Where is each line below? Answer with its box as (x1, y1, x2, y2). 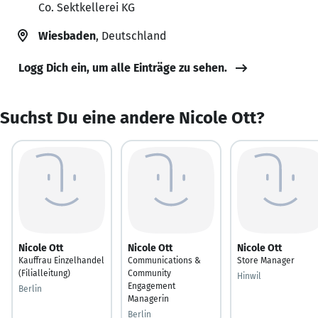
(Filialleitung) (18, 268, 70, 278)
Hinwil (237, 270, 261, 281)
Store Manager (237, 255, 295, 265)
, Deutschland (96, 28, 166, 43)
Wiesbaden (38, 28, 96, 43)
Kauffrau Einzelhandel (18, 255, 104, 265)
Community (128, 268, 171, 278)
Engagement (128, 280, 175, 291)
